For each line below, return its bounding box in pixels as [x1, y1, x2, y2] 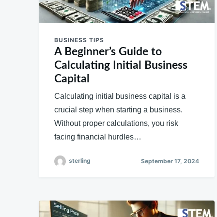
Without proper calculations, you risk [54, 119, 178, 127]
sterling [69, 157, 91, 165]
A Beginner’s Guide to [54, 46, 162, 57]
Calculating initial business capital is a [54, 92, 186, 100]
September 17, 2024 [140, 157, 199, 165]
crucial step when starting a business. [54, 105, 183, 114]
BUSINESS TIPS [54, 36, 104, 44]
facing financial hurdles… [54, 132, 141, 141]
